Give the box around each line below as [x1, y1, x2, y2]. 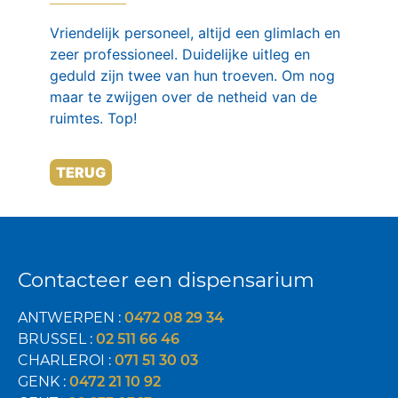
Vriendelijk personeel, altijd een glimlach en [50, 24, 340, 42]
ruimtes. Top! [50, 109, 137, 127]
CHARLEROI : [18, 352, 115, 370]
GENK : [18, 373, 69, 391]
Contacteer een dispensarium [18, 267, 314, 293]
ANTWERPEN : [18, 309, 124, 327]
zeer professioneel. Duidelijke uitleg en [50, 45, 310, 63]
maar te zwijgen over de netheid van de [50, 88, 317, 106]
